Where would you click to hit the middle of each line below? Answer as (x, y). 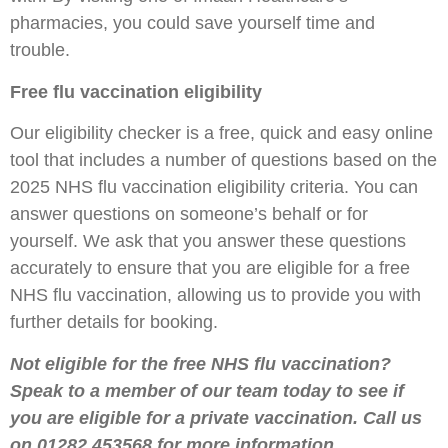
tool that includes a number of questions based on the (223, 160)
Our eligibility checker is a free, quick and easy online (221, 133)
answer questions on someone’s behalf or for (189, 214)
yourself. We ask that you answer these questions (208, 241)
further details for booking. (114, 322)
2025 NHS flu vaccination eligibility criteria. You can (214, 187)
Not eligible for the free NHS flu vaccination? (200, 363)
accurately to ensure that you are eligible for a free (210, 268)
